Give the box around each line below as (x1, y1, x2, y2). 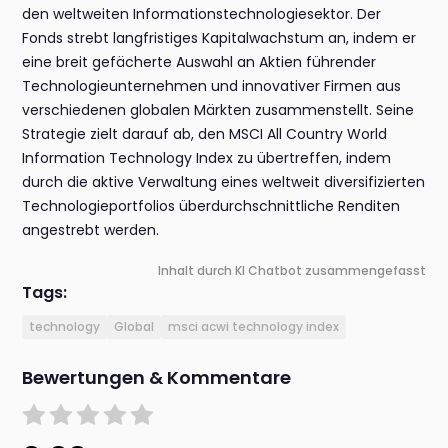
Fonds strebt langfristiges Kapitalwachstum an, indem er (22, 28, 417, 49)
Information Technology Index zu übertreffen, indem (22, 148, 392, 169)
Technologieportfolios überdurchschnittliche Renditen (22, 196, 401, 217)
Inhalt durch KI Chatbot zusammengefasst (157, 262, 426, 280)
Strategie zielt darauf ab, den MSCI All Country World (22, 124, 388, 145)
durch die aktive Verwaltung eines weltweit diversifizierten (22, 172, 426, 193)
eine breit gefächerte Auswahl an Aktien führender (22, 52, 377, 73)
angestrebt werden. (22, 220, 160, 241)
